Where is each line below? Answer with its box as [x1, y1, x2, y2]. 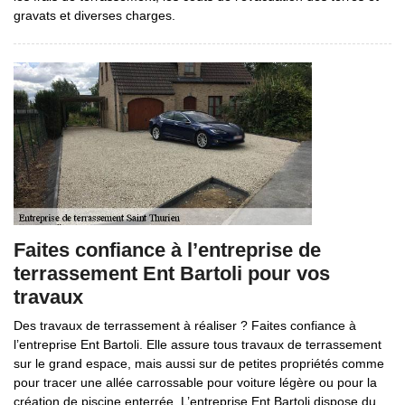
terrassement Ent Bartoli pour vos [14, 262, 330, 285]
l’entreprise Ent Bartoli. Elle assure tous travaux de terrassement [14, 337, 381, 352]
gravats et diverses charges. [14, 8, 175, 23]
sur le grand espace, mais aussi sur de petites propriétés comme [14, 356, 384, 371]
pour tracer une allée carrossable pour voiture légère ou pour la [14, 375, 377, 390]
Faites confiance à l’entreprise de [14, 239, 321, 261]
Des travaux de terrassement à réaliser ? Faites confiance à [14, 318, 356, 333]
